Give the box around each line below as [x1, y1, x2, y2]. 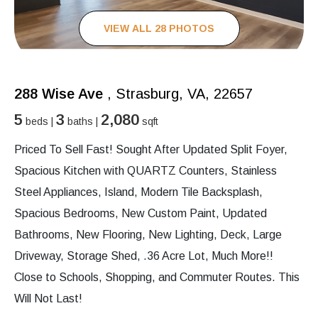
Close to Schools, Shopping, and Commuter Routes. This [14, 271, 300, 284]
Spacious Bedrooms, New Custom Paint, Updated [14, 207, 267, 220]
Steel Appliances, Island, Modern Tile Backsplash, [14, 186, 263, 199]
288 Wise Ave [14, 86, 103, 102]
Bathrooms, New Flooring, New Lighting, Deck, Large [14, 229, 282, 241]
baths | [65, 116, 101, 128]
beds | [23, 116, 56, 128]
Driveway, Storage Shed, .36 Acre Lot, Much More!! [14, 250, 273, 263]
